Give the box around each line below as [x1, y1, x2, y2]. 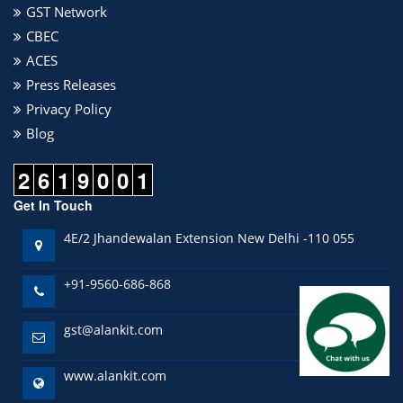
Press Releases [26, 76, 116, 94]
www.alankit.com [64, 367, 166, 384]
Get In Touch [13, 196, 93, 214]
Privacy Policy [26, 100, 112, 118]
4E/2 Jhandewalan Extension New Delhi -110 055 [64, 229, 354, 246]
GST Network [26, 3, 107, 21]
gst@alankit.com [64, 321, 163, 338]
